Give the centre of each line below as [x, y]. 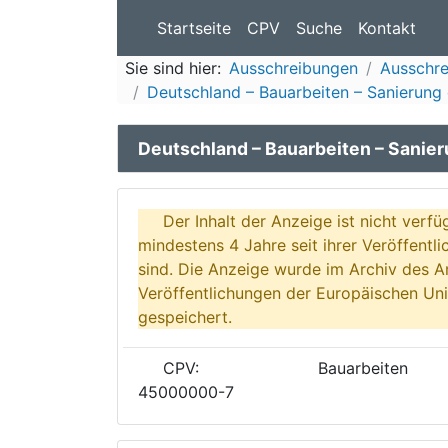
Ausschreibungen [293, 68]
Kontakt [387, 28]
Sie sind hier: [173, 68]
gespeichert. [185, 316]
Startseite [194, 28]
